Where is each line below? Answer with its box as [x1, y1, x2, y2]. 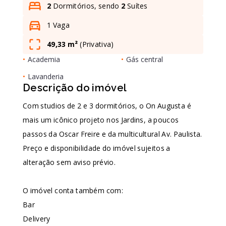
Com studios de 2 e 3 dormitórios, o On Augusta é [23, 101, 191, 110]
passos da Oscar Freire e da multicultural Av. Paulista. [23, 129, 202, 139]
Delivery [23, 214, 50, 223]
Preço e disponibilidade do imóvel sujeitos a [23, 143, 171, 153]
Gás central [126, 54, 163, 64]
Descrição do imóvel [23, 82, 127, 94]
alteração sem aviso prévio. [23, 157, 116, 167]
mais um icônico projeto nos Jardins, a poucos [23, 115, 179, 125]
